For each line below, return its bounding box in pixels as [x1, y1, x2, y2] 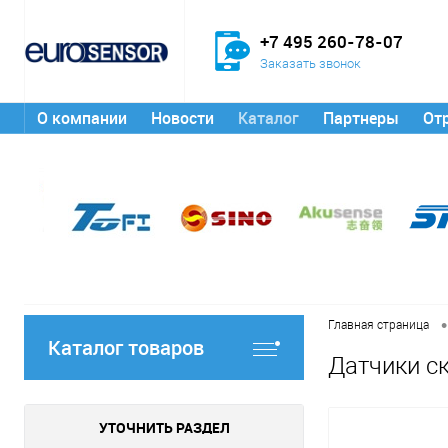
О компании [37, 107, 127, 129]
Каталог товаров [48, 334, 204, 361]
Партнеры [323, 107, 399, 129]
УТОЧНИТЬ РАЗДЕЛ [98, 418, 230, 437]
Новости [151, 107, 214, 129]
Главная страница [328, 318, 429, 333]
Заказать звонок [260, 55, 362, 71]
